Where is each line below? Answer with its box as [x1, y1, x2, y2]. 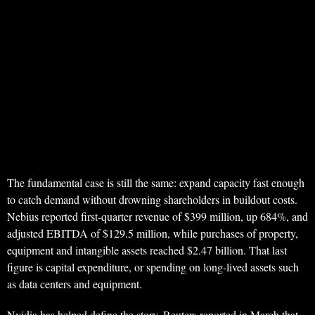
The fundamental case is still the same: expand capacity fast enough [7, 175, 304, 190]
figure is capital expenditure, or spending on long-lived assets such [7, 259, 299, 274]
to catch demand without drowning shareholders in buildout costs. [7, 192, 297, 207]
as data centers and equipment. [7, 276, 142, 291]
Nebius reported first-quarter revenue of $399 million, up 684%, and [7, 209, 308, 224]
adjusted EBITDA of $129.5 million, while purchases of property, [7, 226, 298, 240]
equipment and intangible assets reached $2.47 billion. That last [7, 243, 287, 257]
